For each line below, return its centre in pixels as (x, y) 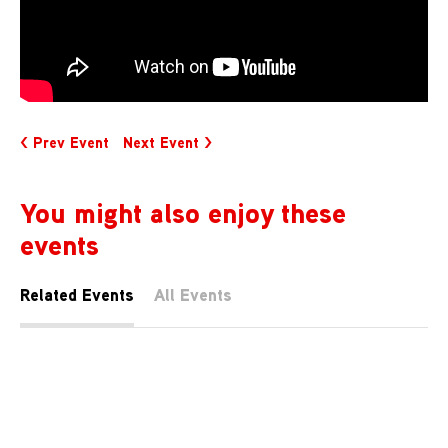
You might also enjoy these (183, 212)
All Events (192, 295)
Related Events (77, 295)
